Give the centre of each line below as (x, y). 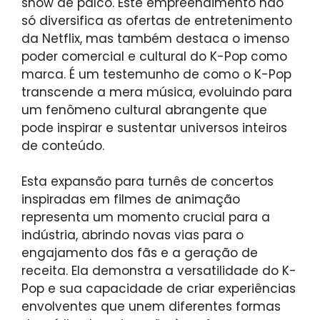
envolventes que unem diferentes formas (151, 307)
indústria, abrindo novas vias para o (132, 235)
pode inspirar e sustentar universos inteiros (154, 127)
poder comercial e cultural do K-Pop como (154, 56)
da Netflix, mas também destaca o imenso (155, 38)
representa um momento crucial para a (146, 217)
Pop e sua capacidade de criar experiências (159, 289)
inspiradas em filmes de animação (131, 200)
